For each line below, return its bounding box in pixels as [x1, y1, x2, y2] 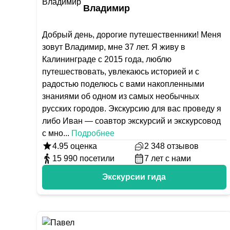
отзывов [167, 142, 199, 150]
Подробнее [71, 129, 114, 138]
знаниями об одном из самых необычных [42, 92, 199, 101]
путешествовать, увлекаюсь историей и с [42, 67, 199, 76]
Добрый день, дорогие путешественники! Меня [42, 30, 221, 39]
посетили [80, 154, 114, 163]
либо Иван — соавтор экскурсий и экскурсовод [42, 117, 221, 125]
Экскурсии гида [102, 172, 166, 181]
